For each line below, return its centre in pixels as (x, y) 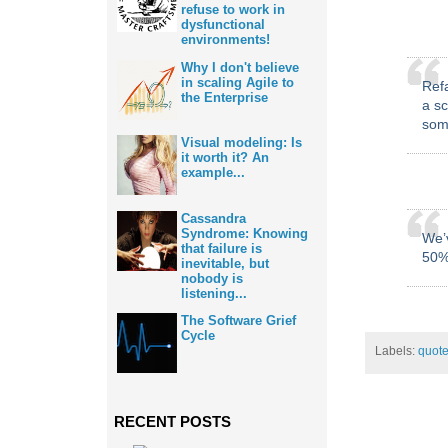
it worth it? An (225, 158)
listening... (214, 293)
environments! (225, 40)
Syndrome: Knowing (244, 233)
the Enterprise (224, 97)
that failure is (221, 248)
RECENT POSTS (172, 421)
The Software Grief (238, 321)
